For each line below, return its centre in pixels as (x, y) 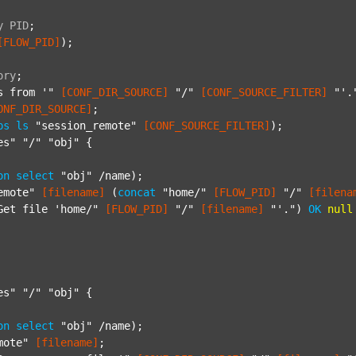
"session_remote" (86, 126)
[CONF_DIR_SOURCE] (114, 92)
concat (137, 192)
